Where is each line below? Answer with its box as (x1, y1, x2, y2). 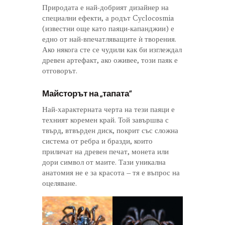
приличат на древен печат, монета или (42, 147, 169, 157)
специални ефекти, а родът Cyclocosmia (42, 14, 174, 23)
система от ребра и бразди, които (42, 137, 153, 146)
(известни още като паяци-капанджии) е (42, 24, 174, 34)
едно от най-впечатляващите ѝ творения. (42, 35, 176, 44)
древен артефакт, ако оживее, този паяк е (42, 56, 178, 65)
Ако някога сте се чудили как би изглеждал (42, 45, 182, 55)
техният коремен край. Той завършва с (42, 116, 169, 125)
